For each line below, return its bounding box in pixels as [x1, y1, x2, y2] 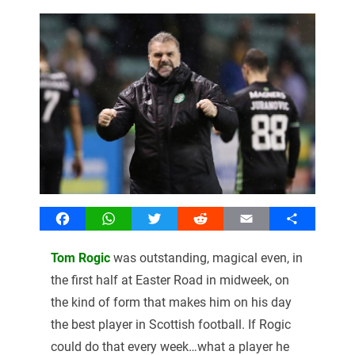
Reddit [200, 210, 236, 226]
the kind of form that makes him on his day [50, 294, 292, 310]
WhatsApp [108, 210, 166, 226]
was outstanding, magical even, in [109, 250, 303, 265]
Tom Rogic [50, 250, 110, 265]
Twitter [154, 210, 193, 226]
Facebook [62, 210, 117, 226]
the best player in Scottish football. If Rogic [50, 316, 291, 332]
